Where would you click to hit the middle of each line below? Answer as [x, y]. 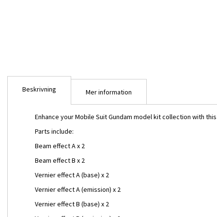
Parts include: [54, 131]
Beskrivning [39, 89]
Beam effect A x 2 [60, 146]
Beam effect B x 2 [60, 160]
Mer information [109, 92]
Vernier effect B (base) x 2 [72, 204]
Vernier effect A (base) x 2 [72, 175]
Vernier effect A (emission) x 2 [78, 189]
